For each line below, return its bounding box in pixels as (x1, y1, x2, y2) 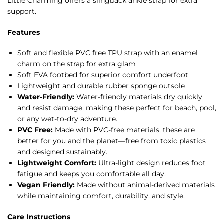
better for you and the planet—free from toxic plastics (17, 136, 206, 146)
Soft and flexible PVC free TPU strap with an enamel (17, 48, 198, 58)
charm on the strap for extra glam (17, 59, 136, 69)
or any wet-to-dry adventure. (17, 114, 117, 124)
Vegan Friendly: (17, 180, 75, 190)
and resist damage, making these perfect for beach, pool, (17, 103, 216, 113)
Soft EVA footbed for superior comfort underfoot (17, 70, 188, 80)
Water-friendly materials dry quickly (74, 92, 202, 102)
